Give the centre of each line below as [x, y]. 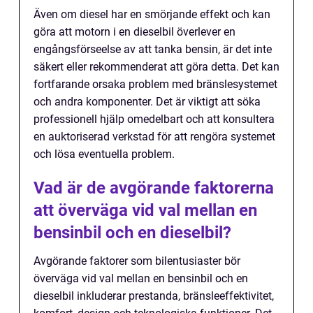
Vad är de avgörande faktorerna [154, 188]
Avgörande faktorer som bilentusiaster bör [137, 261]
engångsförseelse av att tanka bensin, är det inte [153, 49]
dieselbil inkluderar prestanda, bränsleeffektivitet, [154, 296]
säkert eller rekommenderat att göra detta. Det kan [156, 66]
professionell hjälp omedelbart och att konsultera [154, 119]
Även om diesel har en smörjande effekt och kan [152, 14]
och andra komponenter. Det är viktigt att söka [147, 101]
